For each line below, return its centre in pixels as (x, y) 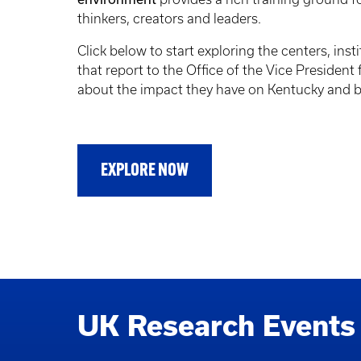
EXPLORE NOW (145, 172)
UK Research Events (216, 326)
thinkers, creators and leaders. (169, 19)
